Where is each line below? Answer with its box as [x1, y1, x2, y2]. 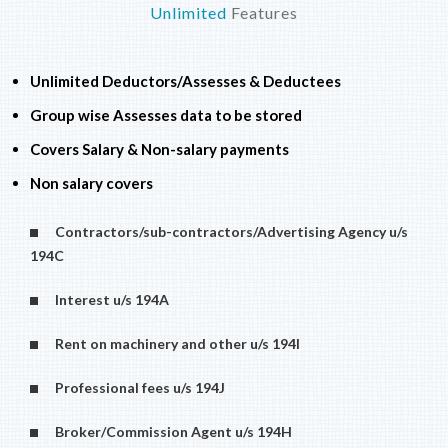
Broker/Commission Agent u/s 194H [46, 422, 292, 440]
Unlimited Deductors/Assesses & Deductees [30, 71, 341, 90]
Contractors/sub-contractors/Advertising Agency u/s [46, 222, 408, 240]
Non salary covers [30, 173, 153, 192]
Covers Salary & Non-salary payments [30, 139, 289, 158]
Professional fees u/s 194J [46, 378, 225, 396]
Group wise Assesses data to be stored [30, 105, 302, 124]
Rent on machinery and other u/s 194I [46, 334, 300, 352]
